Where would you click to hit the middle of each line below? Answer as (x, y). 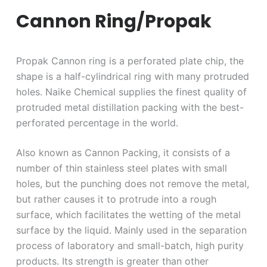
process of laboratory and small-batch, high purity (130, 246)
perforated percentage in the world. (97, 123)
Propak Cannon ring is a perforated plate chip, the (130, 61)
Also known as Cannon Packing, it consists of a (123, 153)
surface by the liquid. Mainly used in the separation (131, 230)
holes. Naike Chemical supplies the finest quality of (131, 92)
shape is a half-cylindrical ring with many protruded (132, 77)
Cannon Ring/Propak (114, 22)
